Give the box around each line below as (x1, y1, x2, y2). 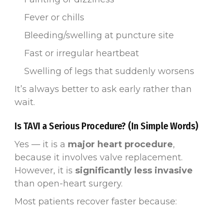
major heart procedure (68, 139, 173, 150)
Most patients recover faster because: (15, 196, 177, 207)
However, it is (15, 165, 75, 176)
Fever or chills (24, 12, 84, 23)
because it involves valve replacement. (15, 152, 183, 163)
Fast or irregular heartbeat (24, 47, 139, 59)
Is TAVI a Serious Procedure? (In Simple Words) (15, 120, 198, 132)
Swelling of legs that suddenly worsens (24, 65, 194, 77)
